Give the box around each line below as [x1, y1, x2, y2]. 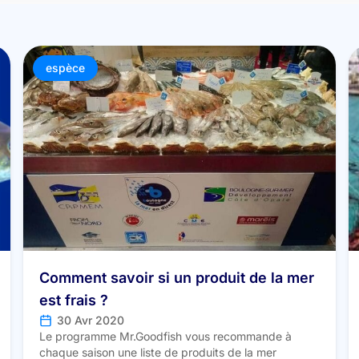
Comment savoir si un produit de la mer [39, 269, 315, 286]
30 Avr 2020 [57, 313, 125, 328]
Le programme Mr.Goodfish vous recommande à [39, 329, 292, 344]
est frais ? [39, 292, 109, 309]
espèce [46, 61, 86, 75]
